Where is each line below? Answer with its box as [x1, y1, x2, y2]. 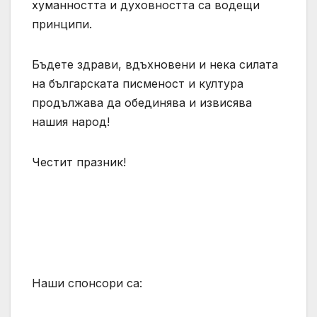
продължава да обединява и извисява [32, 95, 252, 110]
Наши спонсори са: [32, 275, 142, 290]
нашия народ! [32, 114, 110, 129]
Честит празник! [32, 154, 126, 169]
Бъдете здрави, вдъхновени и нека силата [32, 57, 278, 71]
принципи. [32, 16, 92, 31]
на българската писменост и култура [32, 76, 243, 91]
